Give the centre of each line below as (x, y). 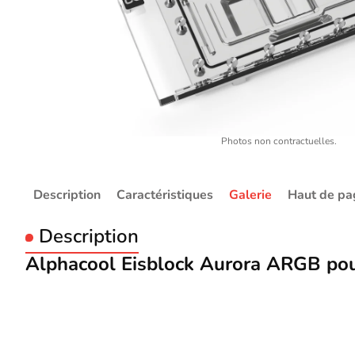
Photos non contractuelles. (279, 141)
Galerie (250, 195)
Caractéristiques (165, 195)
